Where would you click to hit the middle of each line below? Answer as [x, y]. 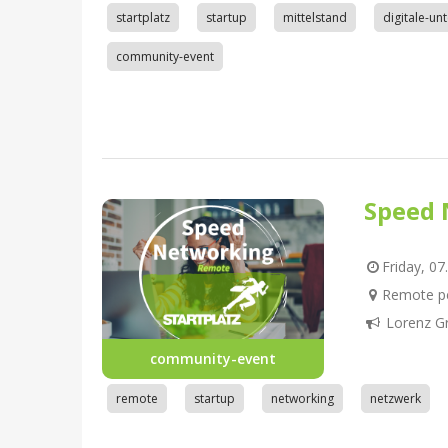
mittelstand [315, 18]
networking [302, 399]
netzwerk [395, 399]
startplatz [143, 18]
